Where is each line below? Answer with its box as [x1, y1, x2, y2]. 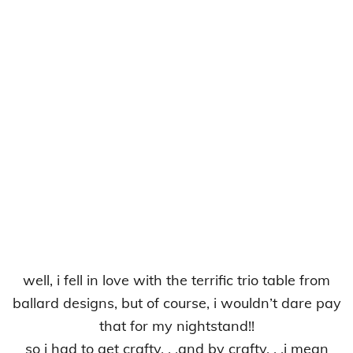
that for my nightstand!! [98, 316, 255, 335]
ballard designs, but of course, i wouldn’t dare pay [12, 293, 341, 312]
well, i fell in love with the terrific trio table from [23, 270, 330, 289]
